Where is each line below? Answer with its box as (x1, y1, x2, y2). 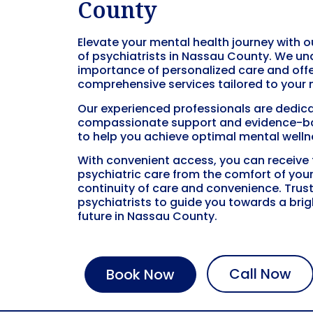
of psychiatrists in (78, 48, 182, 65)
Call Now (229, 263, 291, 284)
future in (78, 208, 127, 225)
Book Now (106, 264, 175, 284)
